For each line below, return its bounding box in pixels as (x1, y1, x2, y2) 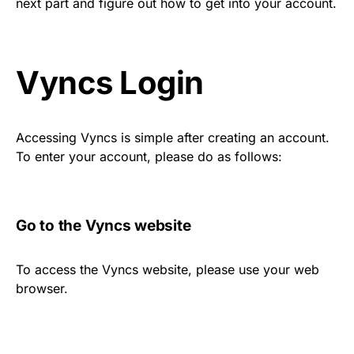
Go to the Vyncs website (16, 217, 191, 235)
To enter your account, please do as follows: (16, 149, 282, 164)
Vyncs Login (16, 63, 204, 102)
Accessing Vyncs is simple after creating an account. (16, 130, 330, 145)
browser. (16, 281, 68, 296)
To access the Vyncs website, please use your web (16, 262, 319, 277)
